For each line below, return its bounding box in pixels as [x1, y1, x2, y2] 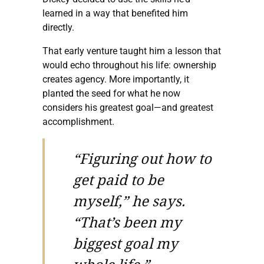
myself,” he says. [73, 190, 185, 210]
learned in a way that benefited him [42, 7, 188, 19]
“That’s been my [73, 212, 181, 232]
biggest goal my [73, 233, 178, 253]
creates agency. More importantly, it [42, 73, 189, 85]
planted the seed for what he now [42, 87, 180, 99]
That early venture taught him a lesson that [42, 45, 221, 57]
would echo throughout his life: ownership [42, 59, 216, 71]
